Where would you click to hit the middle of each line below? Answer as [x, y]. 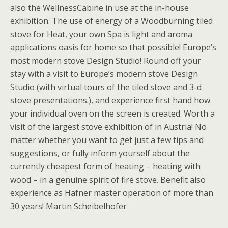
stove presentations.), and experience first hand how [110, 100]
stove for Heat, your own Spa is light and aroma [101, 34]
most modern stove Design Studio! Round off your [106, 61]
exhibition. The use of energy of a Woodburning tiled [111, 21]
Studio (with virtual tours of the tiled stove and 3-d [106, 87]
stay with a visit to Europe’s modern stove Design [104, 74]
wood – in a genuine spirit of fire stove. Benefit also [108, 180]
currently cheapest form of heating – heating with [105, 166]
